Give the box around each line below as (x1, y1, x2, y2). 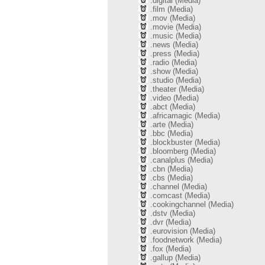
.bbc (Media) (148, 129, 193, 138)
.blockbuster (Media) (148, 138, 220, 147)
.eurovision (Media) (148, 227, 215, 235)
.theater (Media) (148, 85, 204, 93)
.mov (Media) (148, 14, 195, 22)
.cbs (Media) (148, 173, 193, 182)
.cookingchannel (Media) (148, 200, 234, 209)
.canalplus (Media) (148, 156, 213, 164)
